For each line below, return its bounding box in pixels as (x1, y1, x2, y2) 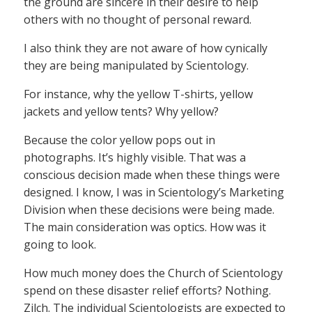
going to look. (24, 236, 96, 252)
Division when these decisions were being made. (24, 201, 274, 217)
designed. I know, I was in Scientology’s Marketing (24, 184, 284, 200)
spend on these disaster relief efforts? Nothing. (24, 282, 271, 298)
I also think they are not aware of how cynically (24, 40, 267, 56)
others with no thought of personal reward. (24, 11, 251, 27)
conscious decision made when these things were (24, 166, 280, 182)
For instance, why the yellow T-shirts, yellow (24, 86, 253, 102)
